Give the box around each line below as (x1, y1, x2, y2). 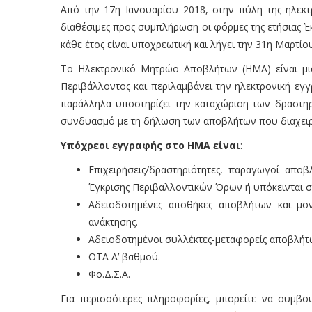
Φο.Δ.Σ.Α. (88, 267, 130, 281)
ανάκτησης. (88, 215, 138, 228)
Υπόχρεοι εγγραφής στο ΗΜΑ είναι (61, 139, 240, 152)
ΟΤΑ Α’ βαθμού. (88, 250, 160, 263)
